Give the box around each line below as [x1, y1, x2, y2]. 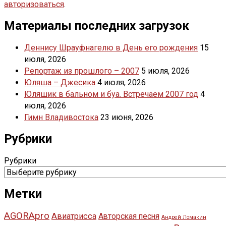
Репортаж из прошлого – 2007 [24, 66, 139, 76]
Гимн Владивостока [24, 112, 98, 123]
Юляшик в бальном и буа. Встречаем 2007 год [24, 89, 198, 99]
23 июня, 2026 [100, 112, 153, 123]
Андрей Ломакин [161, 213, 206, 220]
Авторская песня [98, 211, 159, 221]
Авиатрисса [51, 211, 96, 221]
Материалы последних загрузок [4, 19, 189, 33]
